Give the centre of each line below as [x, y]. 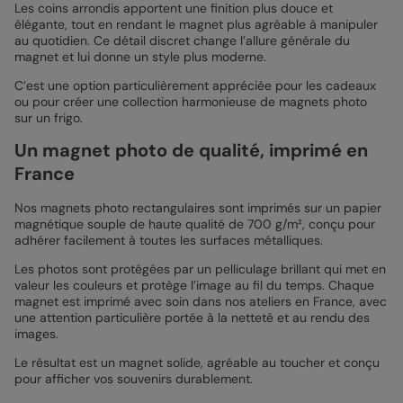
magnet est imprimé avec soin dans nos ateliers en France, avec [201, 302]
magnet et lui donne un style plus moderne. [140, 57]
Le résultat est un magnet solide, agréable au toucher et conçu [197, 363]
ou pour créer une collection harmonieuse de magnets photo [191, 102]
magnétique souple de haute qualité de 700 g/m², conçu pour [195, 224]
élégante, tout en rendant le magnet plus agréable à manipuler [196, 25]
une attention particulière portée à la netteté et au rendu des [192, 318]
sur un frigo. [49, 118]
